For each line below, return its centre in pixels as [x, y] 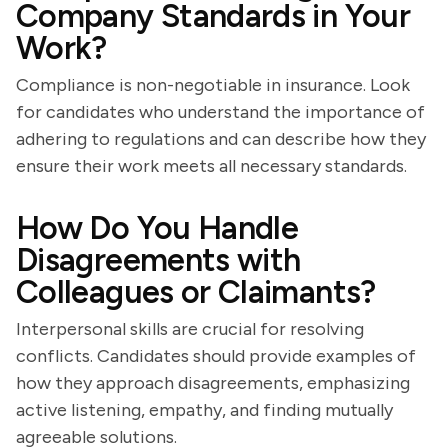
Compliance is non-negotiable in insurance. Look [213, 85]
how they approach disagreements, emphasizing [213, 383]
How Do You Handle [157, 228]
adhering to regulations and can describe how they [221, 139]
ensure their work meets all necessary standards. [211, 166]
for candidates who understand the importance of [220, 112]
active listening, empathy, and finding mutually [204, 410]
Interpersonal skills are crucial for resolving [190, 329]
